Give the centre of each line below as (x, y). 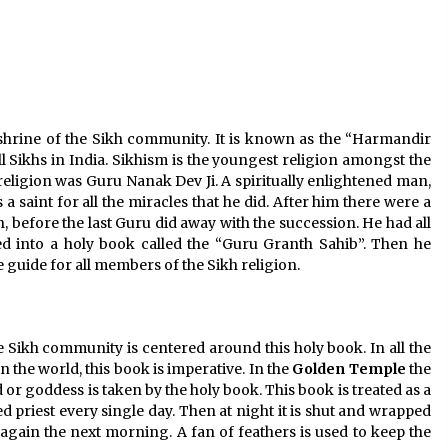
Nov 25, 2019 (217, 99)
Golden (319, 369)
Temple (377, 369)
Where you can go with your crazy (272, 60)
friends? (193, 76)
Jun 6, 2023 (212, 20)
